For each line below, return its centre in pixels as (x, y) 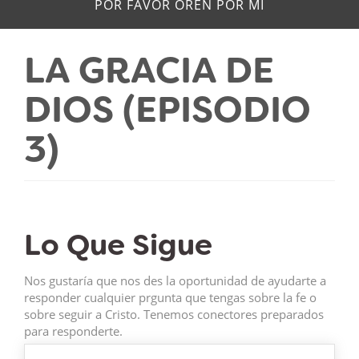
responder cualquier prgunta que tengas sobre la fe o (170, 297)
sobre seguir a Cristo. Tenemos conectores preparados (174, 314)
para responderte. (73, 331)
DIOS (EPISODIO (167, 109)
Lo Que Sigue (118, 244)
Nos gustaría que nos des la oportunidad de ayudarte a (175, 280)
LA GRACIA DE (149, 70)
